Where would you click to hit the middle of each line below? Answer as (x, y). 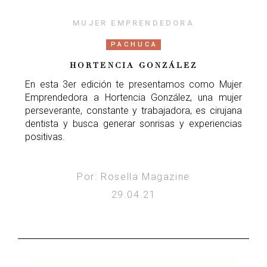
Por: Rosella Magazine (133, 176)
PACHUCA (134, 44)
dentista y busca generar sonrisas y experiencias (133, 123)
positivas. (45, 136)
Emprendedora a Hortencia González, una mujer (133, 97)
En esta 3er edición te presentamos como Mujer (133, 84)
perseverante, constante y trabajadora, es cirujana (133, 110)
